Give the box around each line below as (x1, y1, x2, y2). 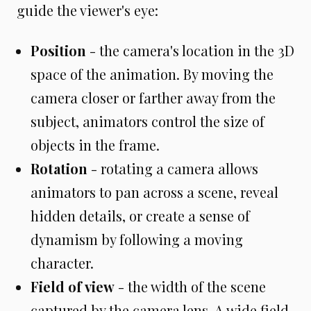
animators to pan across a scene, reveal (31, 183, 278, 201)
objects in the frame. (31, 135, 160, 154)
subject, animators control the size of (31, 112, 264, 131)
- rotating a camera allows (87, 159, 258, 178)
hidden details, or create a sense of (31, 206, 250, 225)
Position (31, 41, 86, 60)
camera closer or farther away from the (31, 88, 276, 107)
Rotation (31, 159, 87, 178)
